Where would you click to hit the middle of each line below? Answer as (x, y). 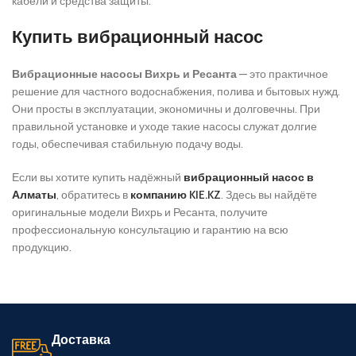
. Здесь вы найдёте (269, 195)
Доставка (81, 340)
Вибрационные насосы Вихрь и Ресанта (124, 74)
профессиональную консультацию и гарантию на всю (150, 230)
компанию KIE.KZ (176, 195)
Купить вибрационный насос (137, 37)
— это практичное (282, 74)
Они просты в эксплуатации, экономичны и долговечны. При (166, 109)
